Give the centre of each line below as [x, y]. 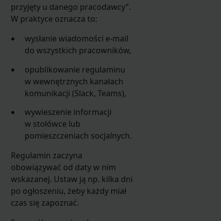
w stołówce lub [53, 124]
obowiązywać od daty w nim [63, 167]
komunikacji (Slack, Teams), [76, 93]
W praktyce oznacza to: [54, 19]
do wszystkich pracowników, [78, 51]
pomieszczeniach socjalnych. [78, 136]
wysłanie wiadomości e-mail [77, 39]
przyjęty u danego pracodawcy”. [71, 7]
